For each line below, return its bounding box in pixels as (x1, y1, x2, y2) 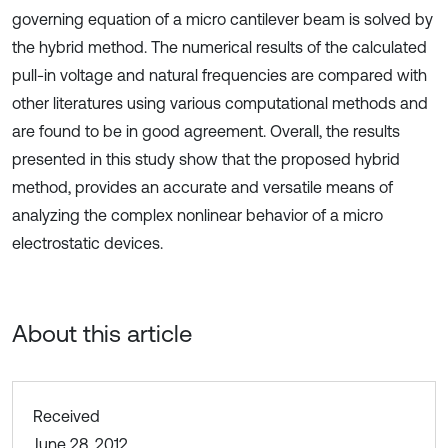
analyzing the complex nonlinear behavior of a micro (12, 206, 383, 224)
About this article (12, 320, 192, 347)
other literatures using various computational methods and (12, 94, 428, 112)
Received (33, 407, 100, 425)
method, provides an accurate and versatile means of (12, 178, 393, 196)
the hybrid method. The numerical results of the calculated (12, 38, 427, 56)
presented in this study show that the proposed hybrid (12, 150, 400, 168)
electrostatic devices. (12, 234, 163, 252)
